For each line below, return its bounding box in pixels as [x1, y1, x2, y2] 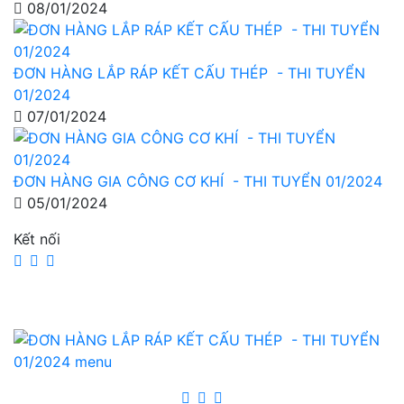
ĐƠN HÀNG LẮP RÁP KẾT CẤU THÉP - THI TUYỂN [14, 63, 365, 82]
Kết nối [14, 229, 60, 248]
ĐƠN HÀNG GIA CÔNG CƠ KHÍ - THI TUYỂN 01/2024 [14, 171, 382, 190]
